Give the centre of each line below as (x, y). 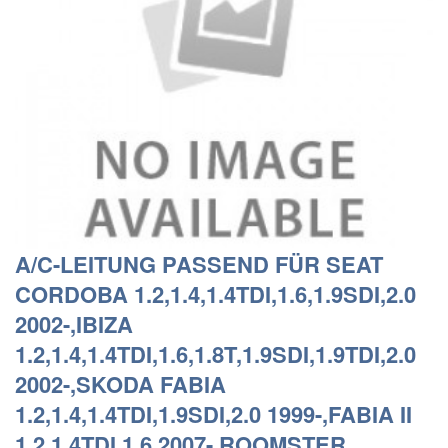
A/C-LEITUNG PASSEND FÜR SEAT (199, 264)
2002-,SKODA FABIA (120, 384)
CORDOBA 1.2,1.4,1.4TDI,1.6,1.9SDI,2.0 (215, 294)
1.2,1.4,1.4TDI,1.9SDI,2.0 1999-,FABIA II (213, 414)
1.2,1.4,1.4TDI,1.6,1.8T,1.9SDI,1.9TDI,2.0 (215, 354)
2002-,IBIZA (74, 324)
